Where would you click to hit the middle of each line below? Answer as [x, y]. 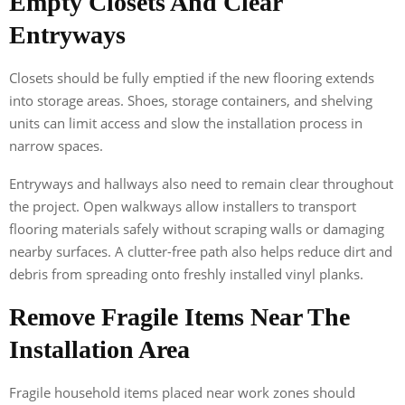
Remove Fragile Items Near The [179, 316]
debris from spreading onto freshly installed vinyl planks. [186, 273]
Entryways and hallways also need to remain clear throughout [201, 183]
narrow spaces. [56, 145]
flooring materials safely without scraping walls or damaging [197, 228]
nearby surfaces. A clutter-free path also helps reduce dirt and [201, 251]
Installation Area [99, 349]
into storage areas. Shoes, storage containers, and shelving [191, 100]
